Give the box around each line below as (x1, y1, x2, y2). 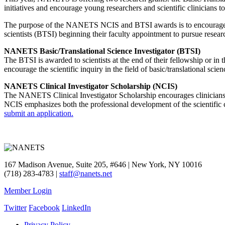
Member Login (4, 186, 52, 195)
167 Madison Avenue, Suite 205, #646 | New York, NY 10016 (4, 160, 202, 169)
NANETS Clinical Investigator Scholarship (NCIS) (4, 81, 177, 90)
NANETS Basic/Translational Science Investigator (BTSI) (4, 46, 200, 55)
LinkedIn (62, 203, 91, 212)
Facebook (29, 203, 60, 212)
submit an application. (4, 108, 73, 118)
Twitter (4, 203, 27, 212)
